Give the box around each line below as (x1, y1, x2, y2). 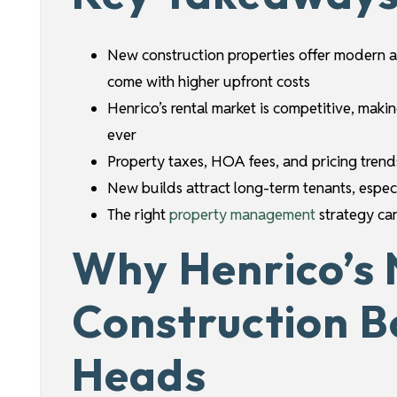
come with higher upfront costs (106, 72, 310, 92)
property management (168, 205, 315, 225)
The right (106, 205, 166, 225)
